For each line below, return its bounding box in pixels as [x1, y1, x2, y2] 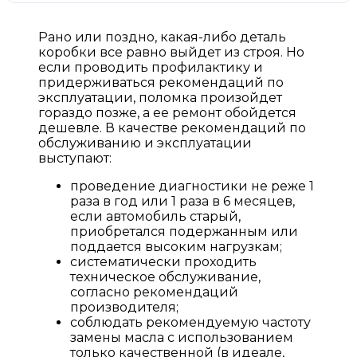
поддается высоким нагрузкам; [70, 238, 282, 254]
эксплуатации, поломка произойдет [38, 89, 282, 105]
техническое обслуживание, [70, 269, 261, 284]
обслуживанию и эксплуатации [38, 135, 252, 151]
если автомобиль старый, [70, 208, 241, 224]
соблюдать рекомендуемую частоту [70, 314, 311, 330]
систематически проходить [70, 253, 257, 269]
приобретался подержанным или [70, 223, 298, 239]
